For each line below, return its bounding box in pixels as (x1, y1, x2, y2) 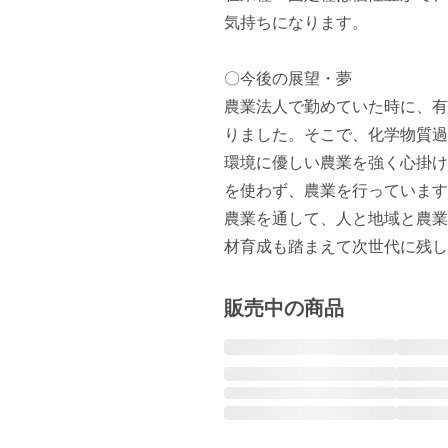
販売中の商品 (224, 297, 344, 319)
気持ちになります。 (224, 14, 376, 31)
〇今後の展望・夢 (224, 70, 352, 87)
